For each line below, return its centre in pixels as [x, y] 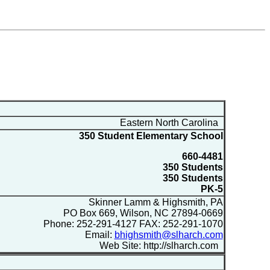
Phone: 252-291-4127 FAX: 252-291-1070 [133, 224]
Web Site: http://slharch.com [160, 245]
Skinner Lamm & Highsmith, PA [154, 202]
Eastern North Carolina [170, 122]
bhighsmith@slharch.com [168, 234]
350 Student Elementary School [151, 136]
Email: [99, 234]
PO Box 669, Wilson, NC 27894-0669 [143, 213]
